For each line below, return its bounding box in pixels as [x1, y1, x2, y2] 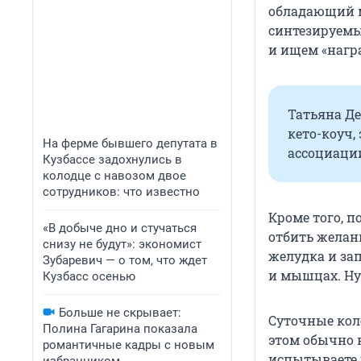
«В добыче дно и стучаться [43, 221, 197, 235]
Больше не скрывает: [59, 305, 181, 320]
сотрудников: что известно [43, 185, 200, 199]
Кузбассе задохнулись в [43, 152, 182, 167]
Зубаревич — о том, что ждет [43, 253, 207, 268]
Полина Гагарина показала [43, 322, 197, 336]
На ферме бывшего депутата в [43, 136, 218, 151]
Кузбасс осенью [43, 269, 135, 284]
